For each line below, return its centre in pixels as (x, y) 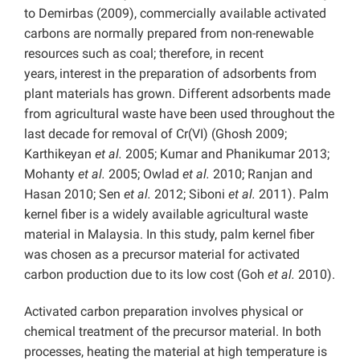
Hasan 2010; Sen (74, 194)
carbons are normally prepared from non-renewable (169, 34)
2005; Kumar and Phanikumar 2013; (227, 154)
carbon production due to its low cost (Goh (146, 275)
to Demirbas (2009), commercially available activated (175, 14)
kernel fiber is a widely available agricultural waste (166, 215)
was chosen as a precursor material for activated (162, 255)
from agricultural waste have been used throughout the (179, 114)
